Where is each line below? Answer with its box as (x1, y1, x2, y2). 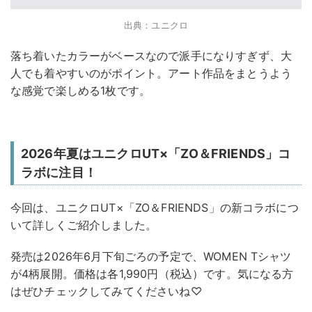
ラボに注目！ (21, 164, 97, 180)
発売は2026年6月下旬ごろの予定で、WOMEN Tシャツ (10, 249, 292, 263)
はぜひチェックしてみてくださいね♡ (10, 283, 202, 298)
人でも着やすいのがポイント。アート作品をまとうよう (10, 65, 292, 80)
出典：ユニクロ (123, 19, 189, 31)
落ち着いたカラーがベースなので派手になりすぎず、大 (10, 48, 292, 63)
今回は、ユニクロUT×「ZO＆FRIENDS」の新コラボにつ (10, 200, 299, 214)
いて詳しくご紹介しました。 (10, 217, 157, 232)
